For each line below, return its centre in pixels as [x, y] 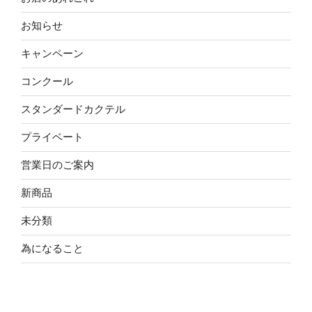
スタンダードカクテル [73, 109]
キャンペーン [52, 54]
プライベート [52, 137]
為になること [52, 249]
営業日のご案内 [57, 165]
